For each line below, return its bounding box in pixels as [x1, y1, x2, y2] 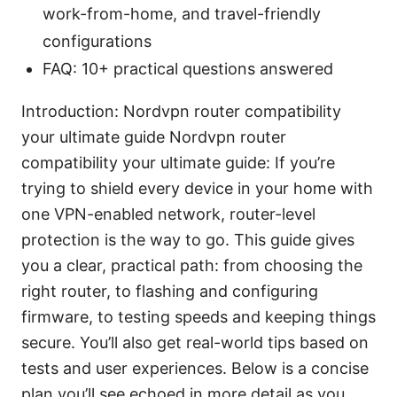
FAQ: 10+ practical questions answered [43, 58, 333, 78]
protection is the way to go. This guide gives [21, 230, 354, 249]
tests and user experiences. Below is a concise [21, 358, 369, 378]
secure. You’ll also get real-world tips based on [21, 332, 369, 352]
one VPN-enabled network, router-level [21, 204, 315, 223]
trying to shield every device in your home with [21, 178, 373, 198]
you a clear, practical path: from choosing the [21, 255, 362, 275]
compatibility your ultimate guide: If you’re [21, 152, 335, 172]
